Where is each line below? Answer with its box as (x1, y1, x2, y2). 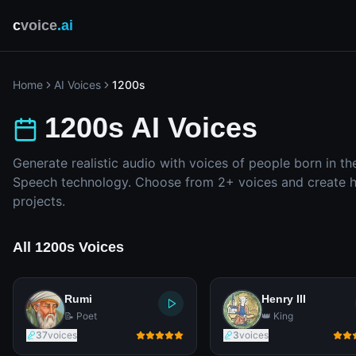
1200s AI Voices (44, 111, 257, 144)
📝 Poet (64, 310, 97, 322)
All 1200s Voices (13, 239, 124, 255)
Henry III (261, 292, 306, 305)
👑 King (261, 310, 293, 322)
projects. (13, 193, 65, 209)
